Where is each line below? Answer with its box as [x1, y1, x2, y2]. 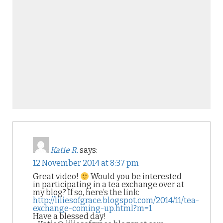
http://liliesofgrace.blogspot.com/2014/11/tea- [33, 196, 199, 206]
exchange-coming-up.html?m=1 [33, 204, 152, 214]
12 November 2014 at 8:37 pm [33, 158, 139, 168]
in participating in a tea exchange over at [33, 180, 184, 190]
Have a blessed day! [33, 212, 106, 222]
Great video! [33, 172, 80, 182]
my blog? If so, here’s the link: [33, 188, 139, 198]
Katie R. [50, 145, 78, 155]
